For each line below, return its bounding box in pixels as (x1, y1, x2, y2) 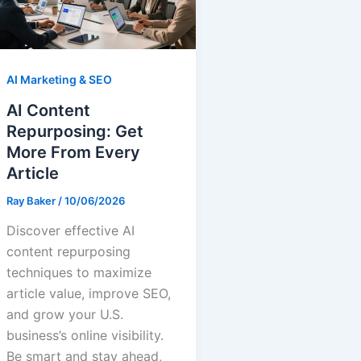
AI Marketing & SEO (6, 72, 112, 86)
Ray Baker (6, 193, 58, 207)
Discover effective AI (6, 222, 135, 239)
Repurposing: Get (6, 121, 143, 141)
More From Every (6, 142, 140, 162)
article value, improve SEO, (6, 285, 171, 302)
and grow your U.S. (6, 306, 123, 323)
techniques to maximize (6, 264, 151, 281)
